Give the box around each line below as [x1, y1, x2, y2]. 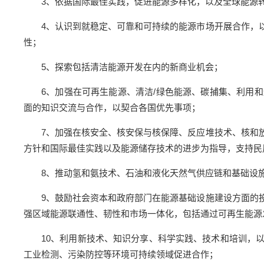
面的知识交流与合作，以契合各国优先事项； [24, 103, 200, 113]
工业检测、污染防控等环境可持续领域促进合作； [24, 249, 218, 259]
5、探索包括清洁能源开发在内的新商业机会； [41, 62, 223, 72]
